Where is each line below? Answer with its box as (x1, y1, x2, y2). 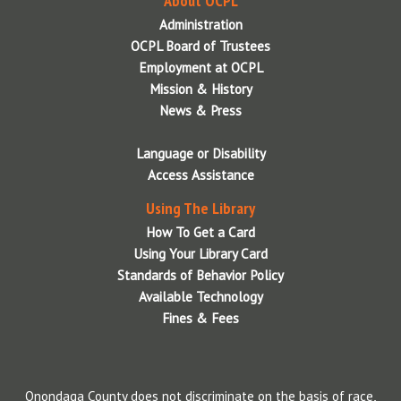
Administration (158, 16, 243, 33)
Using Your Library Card (133, 245, 268, 262)
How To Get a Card (146, 224, 255, 241)
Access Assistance (147, 166, 254, 183)
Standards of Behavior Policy (117, 267, 284, 284)
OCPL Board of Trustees (131, 38, 270, 55)
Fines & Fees (162, 310, 239, 327)
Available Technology (138, 288, 263, 305)
